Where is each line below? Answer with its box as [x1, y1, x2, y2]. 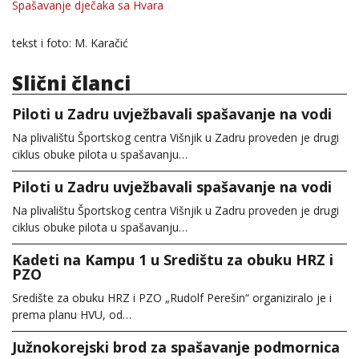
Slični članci [12, 69, 131, 96]
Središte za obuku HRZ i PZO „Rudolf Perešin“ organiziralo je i [12, 289, 332, 305]
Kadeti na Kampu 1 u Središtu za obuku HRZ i [12, 249, 333, 269]
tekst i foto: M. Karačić [12, 35, 128, 51]
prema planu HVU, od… [12, 306, 131, 322]
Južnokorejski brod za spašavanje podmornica [12, 337, 340, 357]
